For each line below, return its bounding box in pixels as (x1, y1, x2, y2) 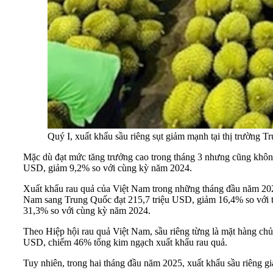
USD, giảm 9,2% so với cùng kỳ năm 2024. (23, 162, 192, 173)
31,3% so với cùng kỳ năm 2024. (23, 205, 151, 216)
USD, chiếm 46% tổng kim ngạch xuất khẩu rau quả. (23, 236, 227, 247)
